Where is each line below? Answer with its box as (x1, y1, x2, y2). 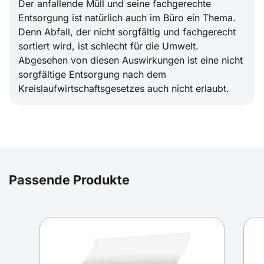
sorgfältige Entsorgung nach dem (18, 68, 166, 81)
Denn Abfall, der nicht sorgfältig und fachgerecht (18, 26, 236, 38)
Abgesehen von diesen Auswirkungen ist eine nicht (18, 54, 243, 67)
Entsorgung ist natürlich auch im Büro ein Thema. (18, 12, 236, 24)
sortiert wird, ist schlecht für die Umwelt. (18, 40, 199, 52)
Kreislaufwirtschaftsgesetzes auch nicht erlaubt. (18, 82, 229, 95)
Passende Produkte (9, 172, 130, 188)
